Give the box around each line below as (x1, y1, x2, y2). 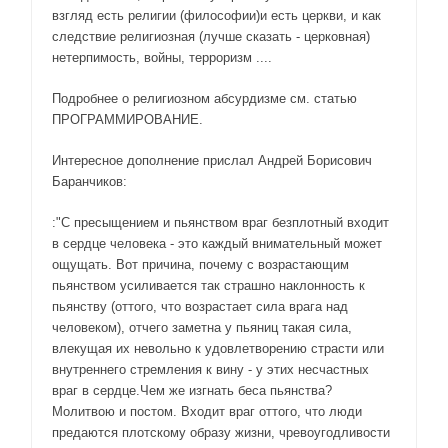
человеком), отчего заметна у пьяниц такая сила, (52, 319, 352, 335)
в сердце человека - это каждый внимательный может (52, 235, 382, 251)
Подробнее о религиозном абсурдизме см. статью (52, 90, 357, 106)
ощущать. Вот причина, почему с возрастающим (52, 256, 349, 272)
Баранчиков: (52, 173, 127, 189)
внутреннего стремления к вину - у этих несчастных (52, 361, 369, 377)
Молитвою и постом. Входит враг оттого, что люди (52, 403, 362, 419)
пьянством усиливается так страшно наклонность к (52, 277, 365, 293)
